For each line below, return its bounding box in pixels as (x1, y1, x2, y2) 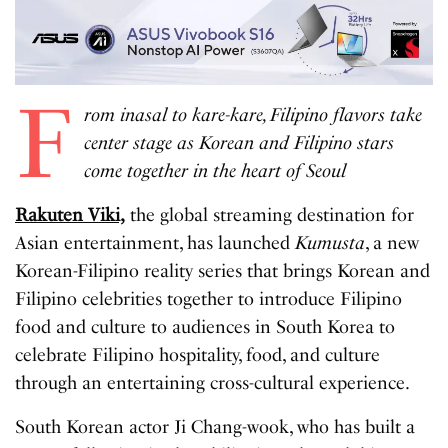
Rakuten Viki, (15, 204, 126, 227)
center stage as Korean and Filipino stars (83, 132, 394, 155)
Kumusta (295, 232, 366, 255)
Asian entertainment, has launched (15, 232, 296, 255)
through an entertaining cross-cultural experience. (15, 372, 411, 395)
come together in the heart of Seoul (83, 160, 346, 183)
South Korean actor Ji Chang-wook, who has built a (15, 416, 416, 439)
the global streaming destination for (125, 204, 415, 227)
